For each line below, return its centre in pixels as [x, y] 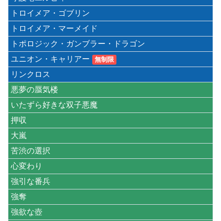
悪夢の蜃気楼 [35, 89]
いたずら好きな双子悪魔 [54, 105]
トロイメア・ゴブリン [50, 13]
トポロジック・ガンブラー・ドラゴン [78, 43]
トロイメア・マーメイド [54, 28]
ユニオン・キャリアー [50, 59]
